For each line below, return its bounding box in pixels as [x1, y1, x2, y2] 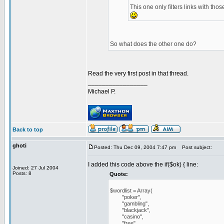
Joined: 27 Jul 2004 [12, 165, 58, 170]
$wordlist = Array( [110, 187, 152, 193]
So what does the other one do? [110, 40, 196, 47]
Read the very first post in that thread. [88, 70, 188, 77]
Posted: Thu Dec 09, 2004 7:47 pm [94, 144, 176, 150]
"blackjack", [110, 207, 150, 213]
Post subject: [177, 144, 212, 150]
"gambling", [110, 200, 149, 206]
